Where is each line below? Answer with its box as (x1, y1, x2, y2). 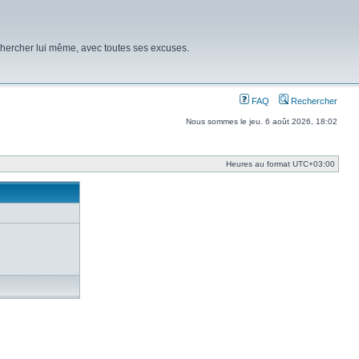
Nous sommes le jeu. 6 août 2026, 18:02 (186, 117, 337, 126)
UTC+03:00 (292, 159, 335, 168)
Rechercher (288, 96, 337, 106)
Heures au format (226, 159, 292, 168)
